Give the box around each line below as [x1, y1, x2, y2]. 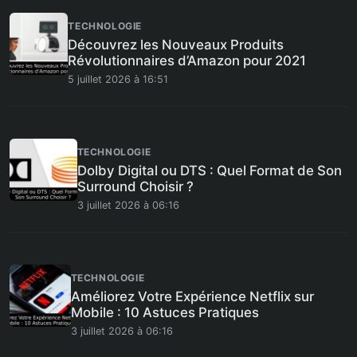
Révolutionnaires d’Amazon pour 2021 [68, 53, 307, 69]
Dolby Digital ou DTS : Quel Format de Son [76, 163, 342, 178]
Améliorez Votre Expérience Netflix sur [70, 288, 314, 304]
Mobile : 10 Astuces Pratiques [70, 304, 259, 320]
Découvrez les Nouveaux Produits [68, 37, 284, 53]
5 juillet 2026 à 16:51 [68, 73, 169, 85]
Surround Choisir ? [76, 178, 194, 194]
